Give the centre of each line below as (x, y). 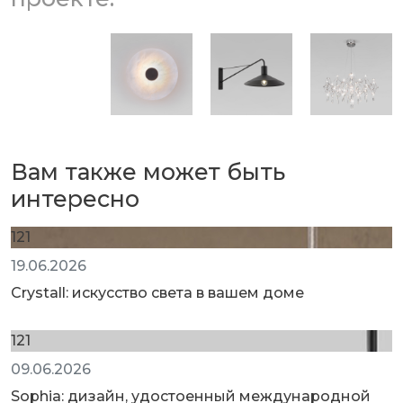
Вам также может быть (148, 172)
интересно (75, 199)
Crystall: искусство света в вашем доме (157, 293)
